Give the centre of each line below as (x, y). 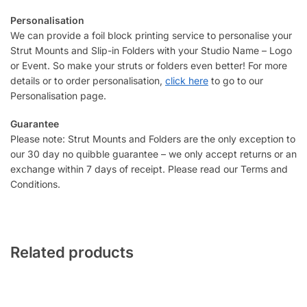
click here (187, 80)
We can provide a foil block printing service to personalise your (151, 35)
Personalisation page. (58, 95)
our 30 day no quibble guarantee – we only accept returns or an (153, 153)
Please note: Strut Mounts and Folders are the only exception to (153, 138)
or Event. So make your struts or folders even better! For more (149, 65)
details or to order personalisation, (88, 80)
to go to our (236, 80)
